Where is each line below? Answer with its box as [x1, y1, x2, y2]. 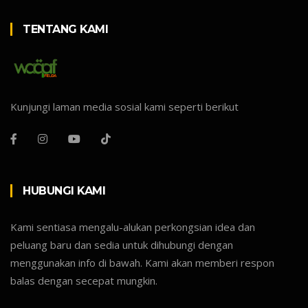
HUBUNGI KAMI [23, 184, 105, 197]
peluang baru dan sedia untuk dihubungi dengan [10, 237, 233, 252]
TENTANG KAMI [23, 22, 108, 36]
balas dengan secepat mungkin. [10, 273, 157, 287]
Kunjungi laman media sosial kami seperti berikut [10, 99, 239, 113]
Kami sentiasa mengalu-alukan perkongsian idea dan [10, 219, 255, 234]
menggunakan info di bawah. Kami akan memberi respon [10, 255, 274, 269]
